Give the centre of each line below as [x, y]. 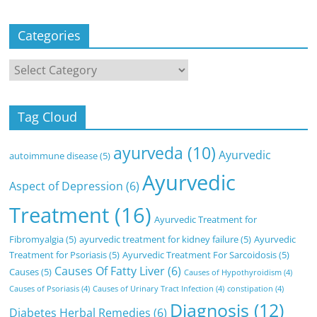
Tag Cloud [48, 116]
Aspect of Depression [67, 186]
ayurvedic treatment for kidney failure [159, 239]
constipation [250, 288]
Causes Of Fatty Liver [110, 271]
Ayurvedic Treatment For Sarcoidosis [200, 254]
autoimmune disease [54, 155]
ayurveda [149, 153]
